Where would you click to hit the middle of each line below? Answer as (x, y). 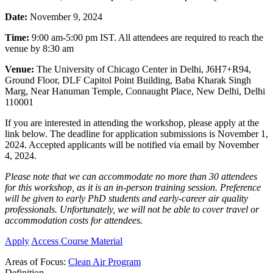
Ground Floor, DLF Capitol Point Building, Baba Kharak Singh (128, 80)
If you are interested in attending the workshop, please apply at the (132, 123)
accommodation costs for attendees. (74, 221)
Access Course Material (77, 241)
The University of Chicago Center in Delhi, (120, 69)
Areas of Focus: (35, 262)
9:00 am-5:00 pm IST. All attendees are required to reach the (146, 38)
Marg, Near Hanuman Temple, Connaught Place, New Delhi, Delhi (135, 91)
